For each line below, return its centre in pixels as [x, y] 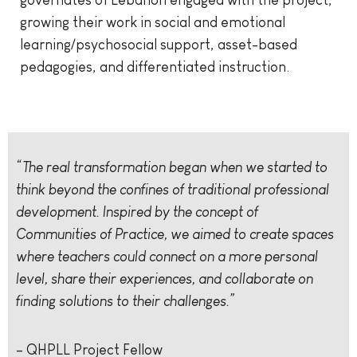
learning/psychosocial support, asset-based [159, 45]
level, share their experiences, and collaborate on [165, 279]
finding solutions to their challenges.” [126, 302]
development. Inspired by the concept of [137, 212]
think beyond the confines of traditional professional [173, 190]
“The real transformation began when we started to [172, 168]
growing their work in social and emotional [153, 23]
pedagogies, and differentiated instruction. [155, 67]
